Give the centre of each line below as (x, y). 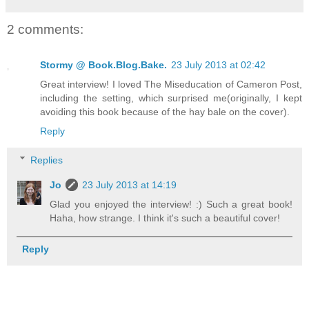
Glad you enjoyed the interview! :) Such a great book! (171, 204)
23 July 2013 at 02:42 (218, 65)
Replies (47, 160)
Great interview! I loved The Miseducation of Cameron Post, (171, 84)
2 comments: (45, 29)
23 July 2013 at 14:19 (130, 185)
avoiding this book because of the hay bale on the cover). (165, 112)
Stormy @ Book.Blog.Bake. (103, 65)
